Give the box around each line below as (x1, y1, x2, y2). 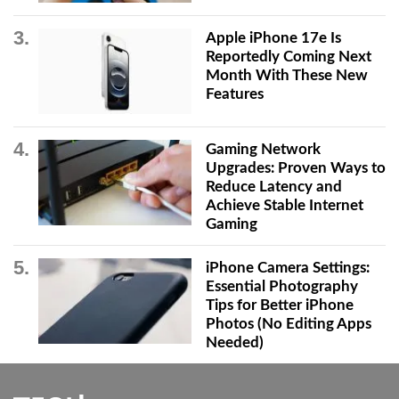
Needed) (205, 334, 264, 350)
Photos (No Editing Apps (205, 315, 371, 331)
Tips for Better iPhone (205, 297, 354, 313)
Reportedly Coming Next (205, 48, 371, 64)
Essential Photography (205, 278, 358, 294)
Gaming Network (205, 141, 321, 157)
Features (205, 85, 264, 102)
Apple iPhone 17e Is (205, 29, 341, 45)
